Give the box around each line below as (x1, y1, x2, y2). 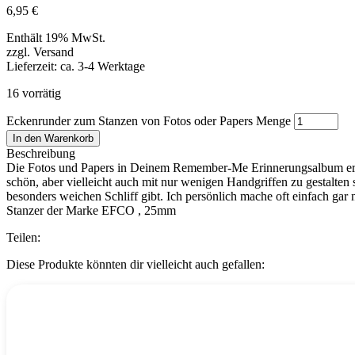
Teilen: (6, 231, 40, 245)
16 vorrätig (6, 86, 61, 101)
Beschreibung (6, 147, 75, 161)
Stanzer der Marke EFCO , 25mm (6, 204, 176, 218)
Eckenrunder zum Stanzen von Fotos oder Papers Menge (6, 114, 291, 128)
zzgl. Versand (6, 45, 74, 59)
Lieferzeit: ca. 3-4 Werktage (6, 59, 145, 74)
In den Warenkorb (13, 132, 94, 145)
